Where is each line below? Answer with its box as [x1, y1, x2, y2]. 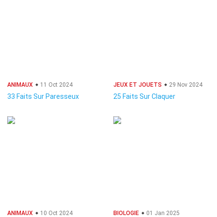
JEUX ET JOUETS [113, 81, 162, 88]
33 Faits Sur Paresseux [7, 93, 79, 100]
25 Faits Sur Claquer [113, 93, 175, 100]
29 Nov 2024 [168, 81, 202, 88]
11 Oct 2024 [39, 81, 73, 88]
